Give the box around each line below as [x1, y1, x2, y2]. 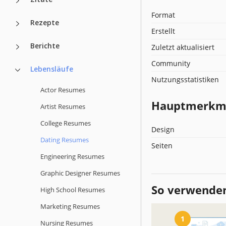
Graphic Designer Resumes [40, 168, 120, 178]
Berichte [30, 40, 60, 50]
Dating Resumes [40, 135, 89, 144]
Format [151, 10, 175, 20]
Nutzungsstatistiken [151, 74, 219, 84]
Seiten [151, 140, 173, 150]
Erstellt [151, 26, 175, 36]
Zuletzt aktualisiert [151, 42, 214, 52]
